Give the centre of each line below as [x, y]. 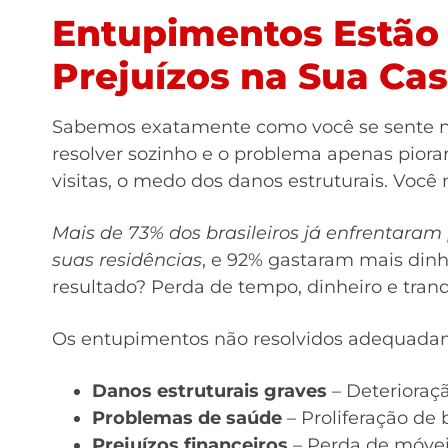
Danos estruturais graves [209, 390]
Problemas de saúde [187, 417]
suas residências [127, 259]
